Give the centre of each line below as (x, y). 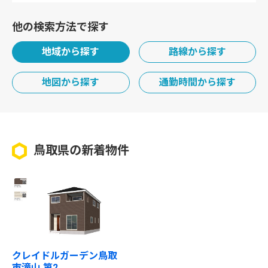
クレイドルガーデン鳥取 (65, 256)
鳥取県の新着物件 (81, 150)
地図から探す (71, 82)
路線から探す (197, 52)
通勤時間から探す (197, 82)
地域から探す (71, 52)
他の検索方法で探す (60, 27)
